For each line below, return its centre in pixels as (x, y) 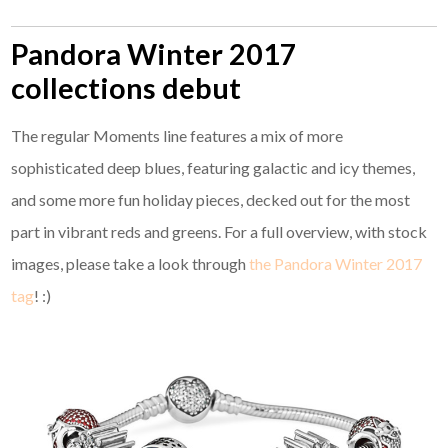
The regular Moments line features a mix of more (177, 136)
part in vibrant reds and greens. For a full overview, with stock (219, 232)
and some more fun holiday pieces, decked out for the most (211, 200)
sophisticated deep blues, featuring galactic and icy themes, (213, 168)
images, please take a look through (130, 264)
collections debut (126, 88)
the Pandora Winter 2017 (336, 264)
